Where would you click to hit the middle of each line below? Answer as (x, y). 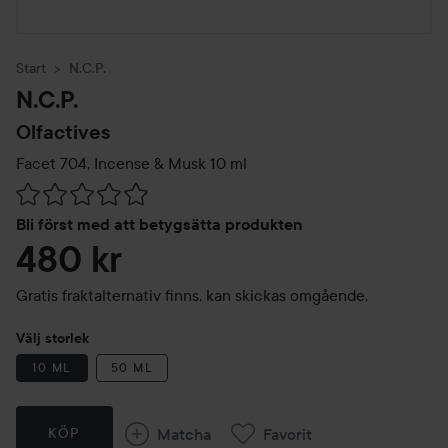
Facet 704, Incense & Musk (111, 163)
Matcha (183, 433)
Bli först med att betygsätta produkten (159, 224)
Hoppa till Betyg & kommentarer (128, 194)
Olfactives (63, 132)
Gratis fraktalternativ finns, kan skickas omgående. (192, 295)
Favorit (287, 433)
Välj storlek (52, 338)
